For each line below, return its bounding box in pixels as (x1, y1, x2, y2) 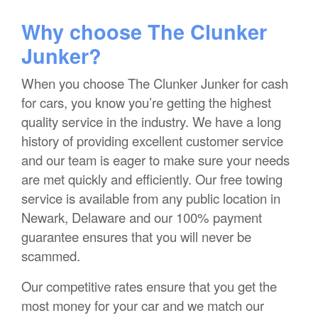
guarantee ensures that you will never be (21, 227, 251, 246)
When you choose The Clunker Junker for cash (21, 74, 288, 93)
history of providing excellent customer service (21, 131, 283, 150)
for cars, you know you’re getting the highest (21, 93, 271, 112)
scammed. (21, 246, 80, 265)
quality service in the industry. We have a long (21, 112, 281, 131)
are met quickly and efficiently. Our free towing (21, 170, 283, 189)
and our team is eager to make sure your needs (21, 150, 290, 170)
